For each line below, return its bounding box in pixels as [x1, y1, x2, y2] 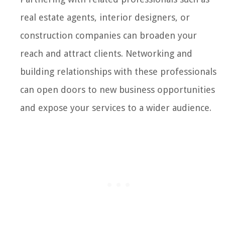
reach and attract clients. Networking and [20, 48, 192, 59]
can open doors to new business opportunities [20, 84, 215, 95]
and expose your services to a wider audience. [20, 102, 211, 113]
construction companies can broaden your [20, 30, 197, 41]
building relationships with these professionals [20, 66, 216, 77]
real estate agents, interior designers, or [20, 12, 190, 23]
